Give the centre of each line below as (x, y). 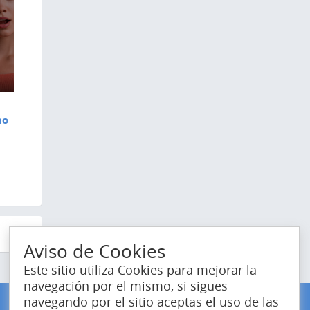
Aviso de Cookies (94, 252)
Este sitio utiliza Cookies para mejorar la (140, 270)
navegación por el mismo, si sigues (126, 286)
